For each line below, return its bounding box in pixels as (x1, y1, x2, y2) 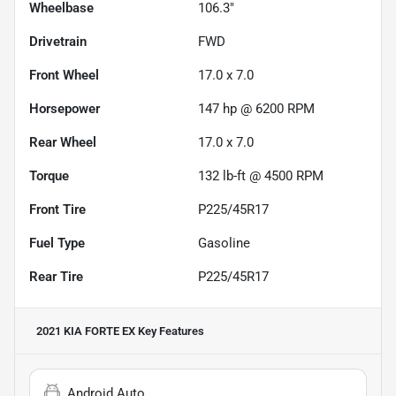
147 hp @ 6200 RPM (198, 101, 315, 118)
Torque (29, 168, 69, 185)
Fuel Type (29, 235, 85, 252)
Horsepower (29, 101, 100, 118)
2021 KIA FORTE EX (36, 324, 135, 339)
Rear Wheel (29, 134, 96, 151)
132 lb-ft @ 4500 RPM (198, 168, 324, 185)
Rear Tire (29, 269, 83, 286)
